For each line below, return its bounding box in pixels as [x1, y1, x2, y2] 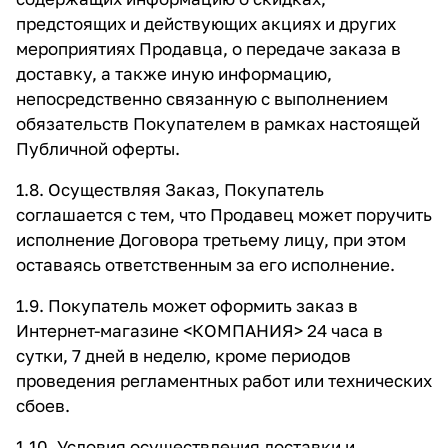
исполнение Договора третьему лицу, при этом [16, 229, 406, 250]
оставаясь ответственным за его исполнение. [16, 254, 395, 275]
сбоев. [16, 395, 70, 416]
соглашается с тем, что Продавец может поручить [16, 204, 432, 225]
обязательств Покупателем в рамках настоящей [16, 113, 420, 134]
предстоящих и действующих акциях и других [16, 13, 396, 34]
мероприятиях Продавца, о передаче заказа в [16, 38, 401, 59]
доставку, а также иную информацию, [16, 63, 332, 84]
